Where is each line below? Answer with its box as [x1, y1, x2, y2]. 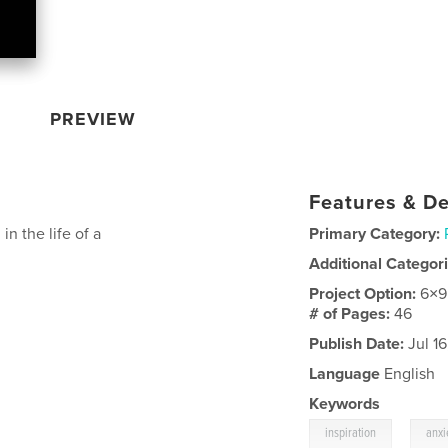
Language [309, 363, 381, 384]
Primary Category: [309, 223, 441, 244]
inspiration [325, 424, 377, 442]
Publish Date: [309, 333, 405, 354]
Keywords [309, 393, 381, 414]
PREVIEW [50, 107, 137, 130]
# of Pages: [309, 303, 395, 324]
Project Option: [309, 283, 421, 304]
